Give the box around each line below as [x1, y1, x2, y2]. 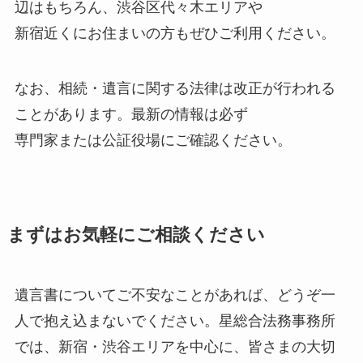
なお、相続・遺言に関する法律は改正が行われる [14, 80, 335, 97]
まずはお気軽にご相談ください [6, 225, 265, 246]
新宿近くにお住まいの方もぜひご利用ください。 [14, 25, 335, 42]
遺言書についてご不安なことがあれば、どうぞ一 [14, 287, 335, 304]
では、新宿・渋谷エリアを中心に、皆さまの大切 [14, 339, 335, 356]
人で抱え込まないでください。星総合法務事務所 [14, 313, 335, 330]
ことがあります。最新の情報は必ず [14, 106, 248, 123]
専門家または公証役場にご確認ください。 [14, 132, 292, 149]
